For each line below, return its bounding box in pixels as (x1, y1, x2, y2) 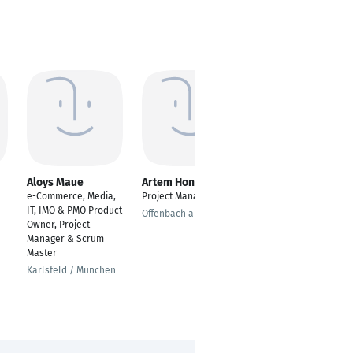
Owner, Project (27, 219, 90, 230)
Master (27, 247, 57, 258)
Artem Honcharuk (142, 176, 230, 189)
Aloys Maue (27, 176, 84, 189)
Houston (257, 208, 293, 219)
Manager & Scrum (27, 233, 104, 244)
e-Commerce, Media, (27, 191, 116, 202)
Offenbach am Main (142, 208, 225, 219)
